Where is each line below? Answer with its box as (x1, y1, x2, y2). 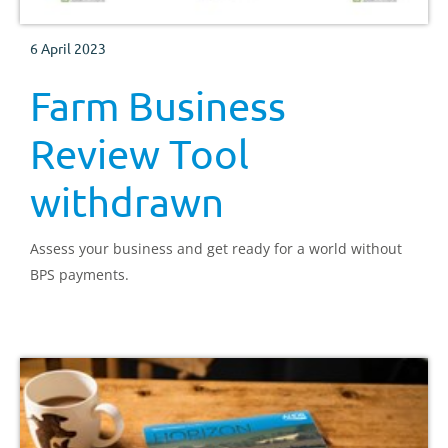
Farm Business (30, 81, 286, 129)
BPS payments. (30, 264, 129, 284)
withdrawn (30, 177, 224, 225)
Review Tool (30, 129, 249, 177)
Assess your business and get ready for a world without (30, 238, 402, 258)
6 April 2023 (30, 38, 106, 57)
